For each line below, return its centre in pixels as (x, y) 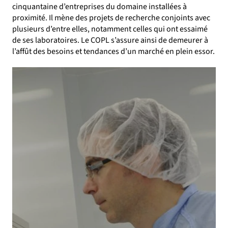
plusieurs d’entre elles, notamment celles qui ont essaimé (110, 29)
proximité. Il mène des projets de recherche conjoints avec (111, 18)
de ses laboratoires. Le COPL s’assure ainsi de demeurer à (110, 40)
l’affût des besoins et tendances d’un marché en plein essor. (113, 51)
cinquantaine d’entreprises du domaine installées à (99, 7)
